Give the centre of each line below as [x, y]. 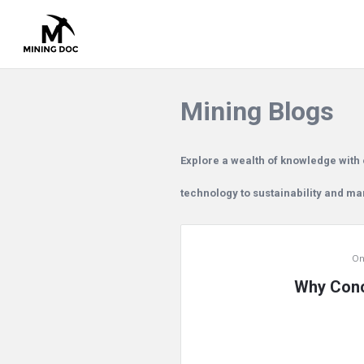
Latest [212, 304]
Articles [221, 337]
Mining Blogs [257, 111]
